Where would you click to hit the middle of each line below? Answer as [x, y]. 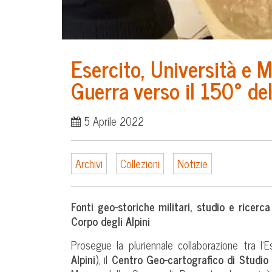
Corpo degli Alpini [110, 221]
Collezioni [140, 163]
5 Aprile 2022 [113, 121]
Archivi [89, 163]
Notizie [192, 163]
